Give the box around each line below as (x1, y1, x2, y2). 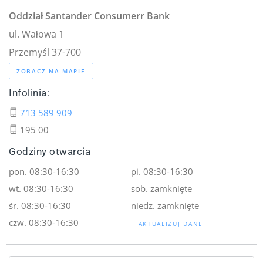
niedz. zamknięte (130, 199, 199, 213)
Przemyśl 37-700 (9, 45, 82, 59)
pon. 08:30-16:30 (9, 165, 80, 178)
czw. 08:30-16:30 (9, 216, 79, 230)
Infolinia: (9, 86, 50, 99)
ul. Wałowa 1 (9, 26, 65, 41)
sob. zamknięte (130, 182, 192, 195)
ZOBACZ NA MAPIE (16, 67, 86, 76)
